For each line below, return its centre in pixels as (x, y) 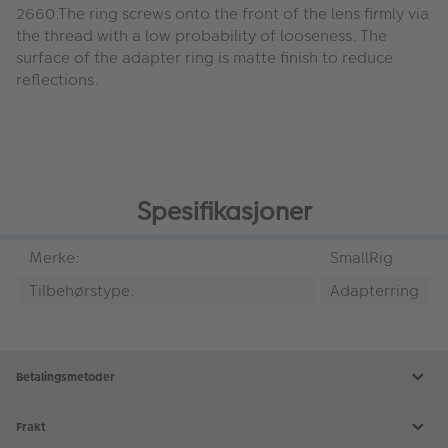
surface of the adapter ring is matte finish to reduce (204, 57)
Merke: (54, 258)
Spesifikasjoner (224, 212)
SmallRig (361, 258)
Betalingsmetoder (65, 376)
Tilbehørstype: (82, 291)
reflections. (57, 79)
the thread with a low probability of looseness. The (201, 35)
